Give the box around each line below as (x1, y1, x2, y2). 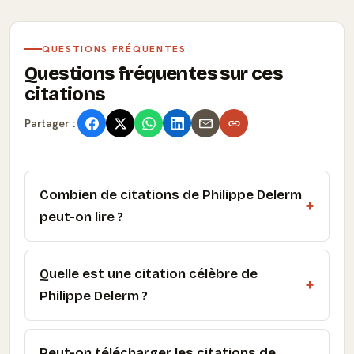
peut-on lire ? (40, 209, 123, 225)
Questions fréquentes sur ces (24, 62, 283, 85)
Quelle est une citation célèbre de (40, 265, 258, 282)
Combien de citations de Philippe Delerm (40, 186, 302, 203)
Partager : (24, 115, 75, 130)
